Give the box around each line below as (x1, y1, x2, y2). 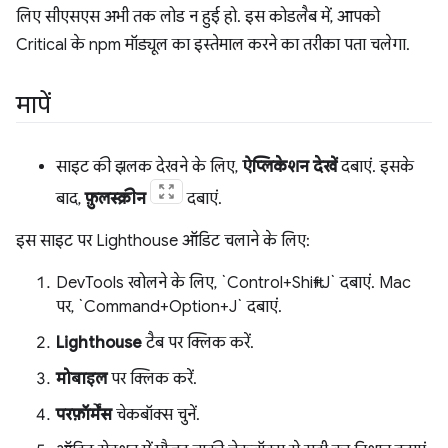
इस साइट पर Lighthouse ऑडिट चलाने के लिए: (16, 231, 310, 251)
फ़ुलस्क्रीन (85, 189, 146, 209)
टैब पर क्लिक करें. (142, 333, 254, 353)
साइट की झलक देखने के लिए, (56, 157, 242, 177)
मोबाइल (56, 369, 107, 389)
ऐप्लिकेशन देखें (242, 157, 337, 177)
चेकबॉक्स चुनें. (112, 405, 200, 425)
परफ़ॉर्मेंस (56, 405, 112, 425)
